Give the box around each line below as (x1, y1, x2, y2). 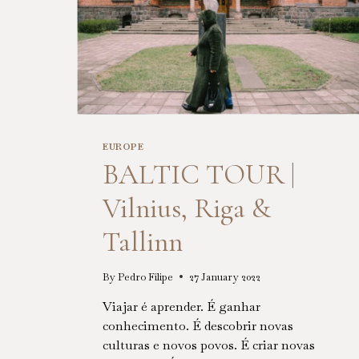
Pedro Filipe (118, 269, 174, 284)
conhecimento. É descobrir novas (103, 317, 293, 334)
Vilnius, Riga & (103, 190, 271, 225)
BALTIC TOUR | (103, 156, 295, 192)
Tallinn (103, 224, 183, 259)
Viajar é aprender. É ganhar (103, 297, 260, 315)
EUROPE (103, 141, 144, 153)
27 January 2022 (189, 269, 261, 284)
